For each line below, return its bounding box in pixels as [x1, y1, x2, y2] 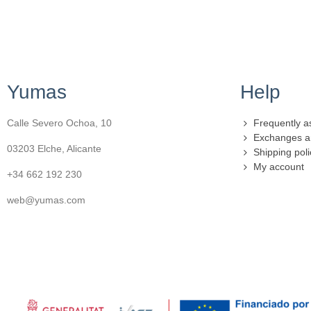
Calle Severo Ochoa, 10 [7, 117, 112, 128]
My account [253, 160, 304, 172]
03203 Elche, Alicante [7, 142, 101, 154]
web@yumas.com [7, 194, 85, 205]
